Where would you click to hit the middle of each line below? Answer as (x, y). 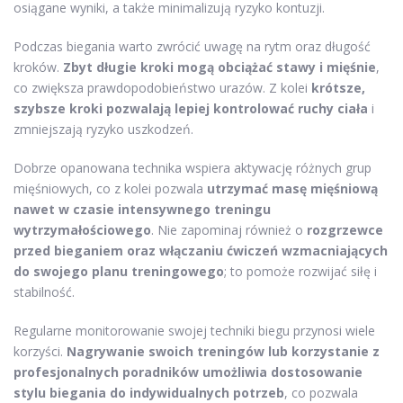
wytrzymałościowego (82, 229)
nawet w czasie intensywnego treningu (142, 209)
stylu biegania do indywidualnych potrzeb (149, 392)
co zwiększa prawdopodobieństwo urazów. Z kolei (162, 87)
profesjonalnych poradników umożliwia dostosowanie (188, 372)
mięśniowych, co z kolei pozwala (110, 188)
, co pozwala (321, 392)
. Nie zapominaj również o (229, 229)
